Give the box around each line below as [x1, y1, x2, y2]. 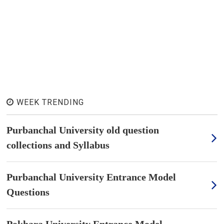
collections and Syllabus [6, 139, 110, 151]
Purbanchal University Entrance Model [6, 171, 176, 183]
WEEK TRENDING [14, 97, 84, 107]
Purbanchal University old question [6, 124, 159, 136]
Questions [6, 186, 50, 198]
